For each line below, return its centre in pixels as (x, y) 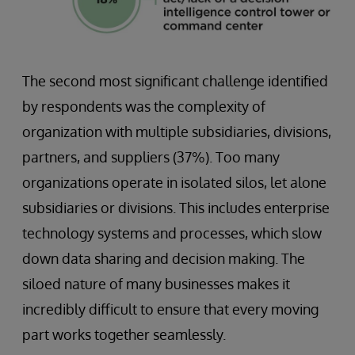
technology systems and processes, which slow (172, 233)
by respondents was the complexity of (144, 106)
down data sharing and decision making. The (164, 258)
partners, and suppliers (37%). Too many (151, 157)
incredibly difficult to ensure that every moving (170, 309)
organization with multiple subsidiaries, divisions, (177, 131)
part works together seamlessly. (124, 334)
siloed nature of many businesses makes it (156, 283)
